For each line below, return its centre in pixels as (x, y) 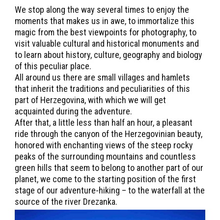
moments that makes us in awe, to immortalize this (105, 21)
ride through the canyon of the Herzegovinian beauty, (109, 134)
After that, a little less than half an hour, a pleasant (104, 123)
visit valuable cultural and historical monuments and (107, 43)
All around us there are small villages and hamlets (102, 77)
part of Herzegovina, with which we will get (90, 100)
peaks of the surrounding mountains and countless (105, 156)
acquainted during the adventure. (73, 111)
